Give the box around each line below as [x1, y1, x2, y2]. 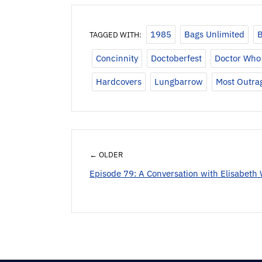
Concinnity [96, 53, 138, 64]
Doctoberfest [151, 53, 202, 64]
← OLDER [89, 150, 123, 160]
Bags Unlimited [184, 29, 244, 40]
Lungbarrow [154, 76, 203, 88]
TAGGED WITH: [89, 30, 142, 40]
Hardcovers [96, 76, 142, 88]
